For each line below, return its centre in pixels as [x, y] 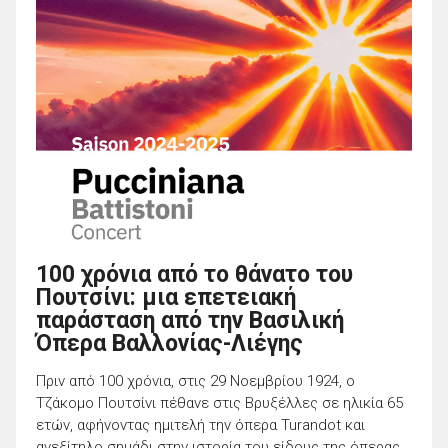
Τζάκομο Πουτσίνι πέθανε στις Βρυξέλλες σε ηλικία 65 [219, 403]
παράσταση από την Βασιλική [190, 321]
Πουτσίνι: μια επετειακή [166, 298]
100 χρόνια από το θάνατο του [194, 275]
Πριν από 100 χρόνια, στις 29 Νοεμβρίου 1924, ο [195, 381]
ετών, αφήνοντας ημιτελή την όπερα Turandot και [200, 425]
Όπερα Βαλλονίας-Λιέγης [169, 344]
